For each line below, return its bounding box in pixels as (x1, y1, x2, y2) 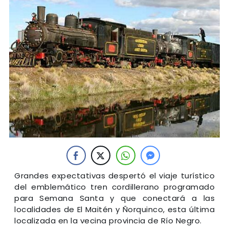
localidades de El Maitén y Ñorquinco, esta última (14, 203, 215, 215)
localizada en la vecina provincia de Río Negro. (14, 215, 202, 226)
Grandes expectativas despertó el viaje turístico (14, 170, 215, 181)
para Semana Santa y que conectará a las (14, 192, 215, 203)
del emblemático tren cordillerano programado (14, 181, 215, 192)
